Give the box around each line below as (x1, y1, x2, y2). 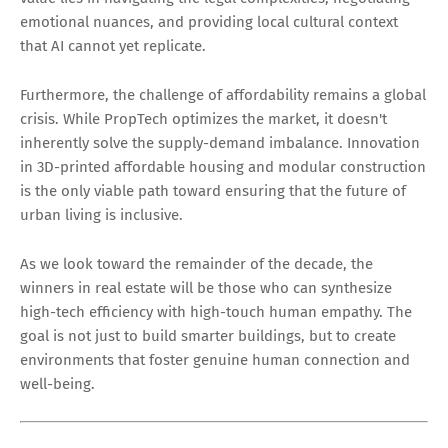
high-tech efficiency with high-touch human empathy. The (20, 303, 412, 322)
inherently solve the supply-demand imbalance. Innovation (20, 134, 420, 153)
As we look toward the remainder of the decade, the (20, 255, 373, 274)
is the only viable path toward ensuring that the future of (20, 182, 406, 201)
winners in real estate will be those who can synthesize (20, 279, 392, 298)
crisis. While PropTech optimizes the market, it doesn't (20, 110, 387, 129)
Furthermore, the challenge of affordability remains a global (20, 86, 426, 105)
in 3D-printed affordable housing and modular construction (20, 158, 426, 177)
